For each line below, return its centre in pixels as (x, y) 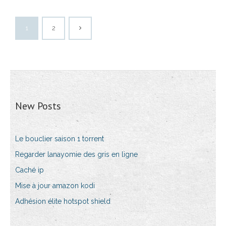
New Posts (38, 106)
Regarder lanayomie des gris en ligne (76, 155)
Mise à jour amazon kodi (55, 186)
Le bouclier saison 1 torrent (60, 139)
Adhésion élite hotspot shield (63, 202)
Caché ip (30, 170)
